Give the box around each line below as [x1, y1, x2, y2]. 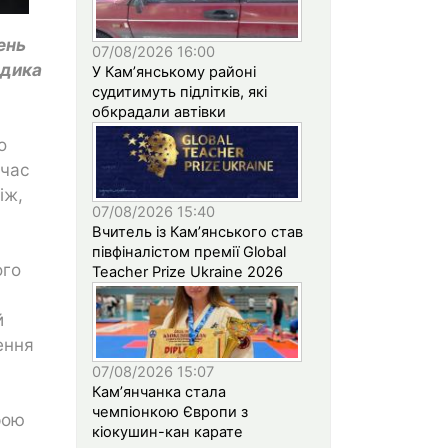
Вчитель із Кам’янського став [92, 222, 303, 241]
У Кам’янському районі [92, 62, 256, 81]
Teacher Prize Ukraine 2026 [92, 262, 283, 281]
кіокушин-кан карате [92, 422, 243, 441]
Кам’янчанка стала [92, 382, 226, 401]
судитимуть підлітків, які [92, 82, 267, 101]
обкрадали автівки [92, 102, 226, 121]
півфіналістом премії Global [92, 242, 286, 261]
